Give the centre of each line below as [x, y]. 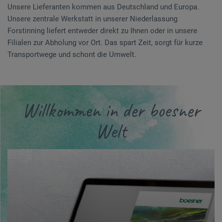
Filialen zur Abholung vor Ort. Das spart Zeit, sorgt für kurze [105, 42]
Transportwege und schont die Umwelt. [72, 54]
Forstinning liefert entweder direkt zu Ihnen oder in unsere [102, 30]
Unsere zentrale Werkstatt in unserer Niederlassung [92, 19]
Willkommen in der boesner [111, 110]
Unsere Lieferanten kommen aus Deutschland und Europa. [103, 7]
